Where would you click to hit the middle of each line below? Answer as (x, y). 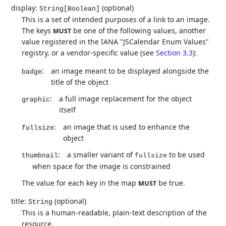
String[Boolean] (70, 9)
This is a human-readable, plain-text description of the (115, 213)
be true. (171, 183)
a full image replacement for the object (126, 99)
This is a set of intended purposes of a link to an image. (116, 20)
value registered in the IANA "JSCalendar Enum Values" (116, 42)
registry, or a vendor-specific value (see (89, 53)
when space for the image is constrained (102, 166)
